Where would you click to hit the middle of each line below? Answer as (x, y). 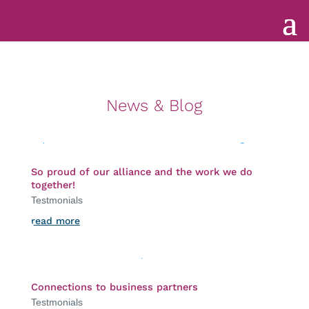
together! (53, 185)
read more (55, 221)
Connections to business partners (114, 287)
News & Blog (154, 106)
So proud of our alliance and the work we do (141, 172)
